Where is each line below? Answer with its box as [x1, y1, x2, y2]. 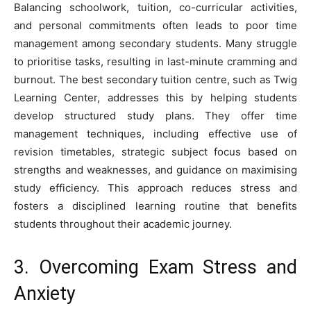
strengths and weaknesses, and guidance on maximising [14, 162, 297, 176]
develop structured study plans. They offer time [14, 108, 297, 122]
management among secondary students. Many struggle [14, 36, 297, 50]
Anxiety [14, 282, 76, 305]
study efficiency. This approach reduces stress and [14, 180, 297, 194]
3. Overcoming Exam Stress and [14, 255, 297, 278]
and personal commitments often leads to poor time [14, 18, 297, 32]
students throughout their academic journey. [14, 217, 232, 230]
